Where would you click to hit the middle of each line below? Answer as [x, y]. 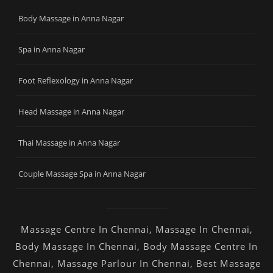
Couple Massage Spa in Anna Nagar [82, 173]
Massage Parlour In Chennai [123, 263]
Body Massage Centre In [200, 246]
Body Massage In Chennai [76, 246]
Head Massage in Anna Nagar [71, 111]
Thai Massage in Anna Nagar [69, 142]
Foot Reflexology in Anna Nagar [76, 80]
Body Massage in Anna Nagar [71, 18]
